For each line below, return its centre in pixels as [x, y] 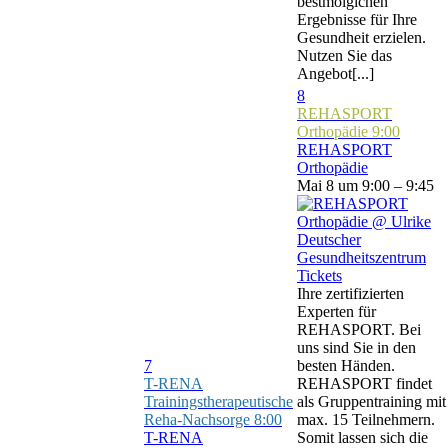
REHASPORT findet [364, 383]
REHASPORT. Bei [359, 329]
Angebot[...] [335, 73]
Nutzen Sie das [344, 55]
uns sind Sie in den [356, 347]
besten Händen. [346, 365]
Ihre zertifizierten [350, 293]
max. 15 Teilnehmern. [366, 419]
